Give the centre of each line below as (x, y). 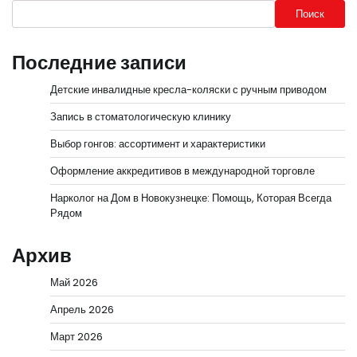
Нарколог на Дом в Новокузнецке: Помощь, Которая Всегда (191, 198)
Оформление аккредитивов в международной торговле (182, 171)
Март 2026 (76, 337)
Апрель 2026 (82, 310)
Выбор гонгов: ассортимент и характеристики (158, 144)
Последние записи (99, 63)
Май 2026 (74, 283)
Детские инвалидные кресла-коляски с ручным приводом (188, 90)
